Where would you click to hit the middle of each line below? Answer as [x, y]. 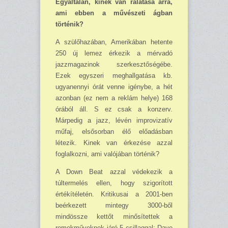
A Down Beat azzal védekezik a [114, 172]
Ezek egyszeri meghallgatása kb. [114, 76]
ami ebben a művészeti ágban [114, 13]
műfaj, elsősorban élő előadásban [114, 132]
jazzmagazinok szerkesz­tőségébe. [114, 65]
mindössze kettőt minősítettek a [114, 217]
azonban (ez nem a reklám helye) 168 [114, 98]
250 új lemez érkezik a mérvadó [114, 53]
